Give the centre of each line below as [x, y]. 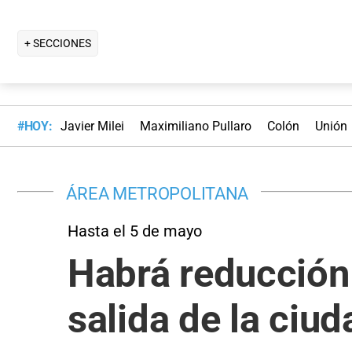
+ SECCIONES [58, 43]
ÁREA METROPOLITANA [158, 193]
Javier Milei [92, 126]
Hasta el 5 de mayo [135, 231]
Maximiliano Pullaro [195, 126]
